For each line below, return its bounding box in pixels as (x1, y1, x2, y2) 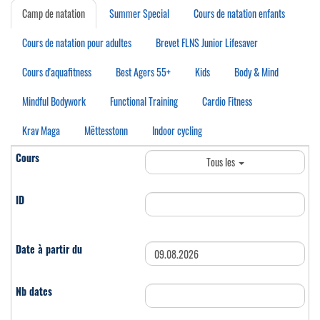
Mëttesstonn (84, 123, 128, 139)
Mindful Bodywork (22, 94, 86, 109)
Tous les (206, 154, 237, 170)
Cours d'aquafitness (22, 64, 91, 80)
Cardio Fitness (202, 94, 252, 109)
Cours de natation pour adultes (22, 35, 131, 51)
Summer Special (109, 6, 169, 21)
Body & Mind (234, 64, 279, 80)
